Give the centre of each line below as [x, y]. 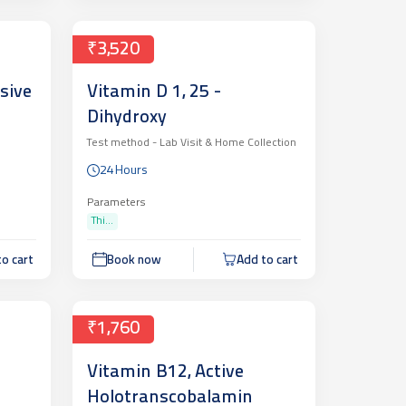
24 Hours [123, 170]
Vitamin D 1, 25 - [154, 93]
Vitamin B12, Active [165, 372]
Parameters [116, 203]
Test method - [121, 144]
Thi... [102, 221]
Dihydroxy [126, 118]
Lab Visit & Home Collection [226, 144]
